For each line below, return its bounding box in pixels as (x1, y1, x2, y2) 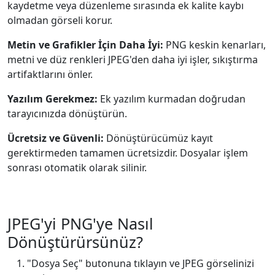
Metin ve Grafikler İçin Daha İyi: (7, 38, 163, 52)
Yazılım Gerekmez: (7, 92, 98, 106)
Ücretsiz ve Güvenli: (7, 131, 104, 145)
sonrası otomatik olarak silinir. (7, 161, 147, 174)
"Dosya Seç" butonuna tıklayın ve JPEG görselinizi (27, 257, 254, 270)
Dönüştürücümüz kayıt (104, 131, 213, 145)
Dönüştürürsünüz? (7, 231, 143, 252)
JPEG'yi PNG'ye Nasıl (7, 213, 153, 234)
